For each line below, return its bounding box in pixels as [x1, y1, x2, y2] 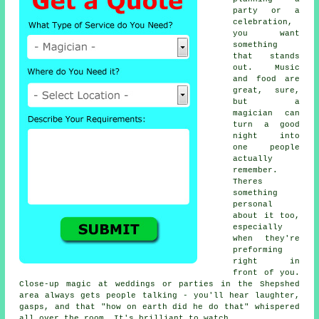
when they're [233, 234, 300, 244]
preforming [233, 246, 283, 255]
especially [233, 223, 283, 232]
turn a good [233, 120, 300, 130]
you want [233, 29, 300, 38]
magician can [233, 109, 300, 118]
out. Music [233, 63, 300, 73]
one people [233, 143, 300, 152]
